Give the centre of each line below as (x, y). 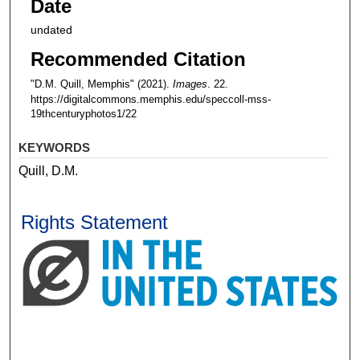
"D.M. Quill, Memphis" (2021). (101, 84)
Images (190, 84)
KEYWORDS (55, 148)
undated (51, 29)
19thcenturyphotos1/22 (83, 114)
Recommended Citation (138, 59)
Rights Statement (95, 223)
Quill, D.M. (49, 171)
